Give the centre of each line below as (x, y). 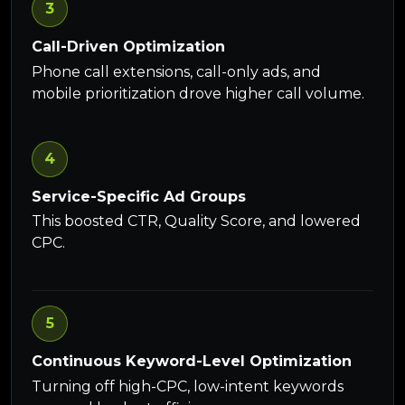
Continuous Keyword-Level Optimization (192, 362)
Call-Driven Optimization (129, 47)
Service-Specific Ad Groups (139, 196)
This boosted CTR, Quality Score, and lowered (197, 221)
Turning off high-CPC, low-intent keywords (188, 386)
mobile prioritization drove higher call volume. (198, 93)
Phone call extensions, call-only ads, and (177, 71)
